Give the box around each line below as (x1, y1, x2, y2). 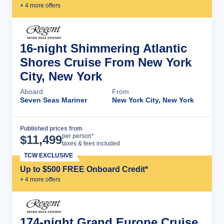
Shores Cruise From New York (20, 55, 191, 69)
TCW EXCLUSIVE (24, 152, 73, 159)
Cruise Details (141, 131, 194, 140)
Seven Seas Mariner (20, 96, 87, 104)
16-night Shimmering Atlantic (20, 41, 187, 55)
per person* (62, 132, 94, 139)
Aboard (20, 87, 43, 95)
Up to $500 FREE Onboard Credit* (20, 165, 148, 173)
